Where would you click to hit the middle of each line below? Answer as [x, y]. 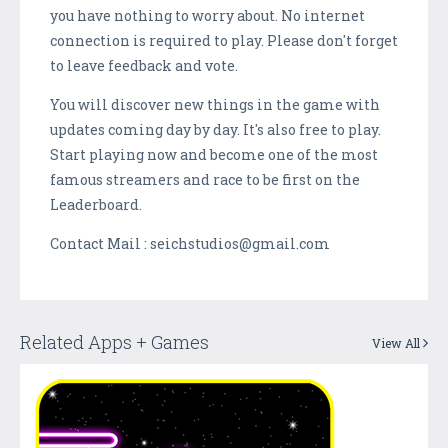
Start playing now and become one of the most [214, 154]
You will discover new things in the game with [215, 104]
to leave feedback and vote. [144, 65]
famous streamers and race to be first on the [205, 179]
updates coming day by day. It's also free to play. [215, 129]
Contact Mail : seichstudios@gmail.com [190, 243]
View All [397, 342]
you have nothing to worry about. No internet [207, 15]
